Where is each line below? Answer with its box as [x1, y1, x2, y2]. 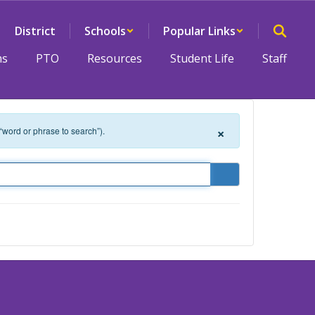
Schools [84, 23, 126, 39]
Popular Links [163, 23, 236, 39]
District [15, 23, 56, 39]
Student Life [170, 51, 234, 66]
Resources [87, 51, 142, 66]
